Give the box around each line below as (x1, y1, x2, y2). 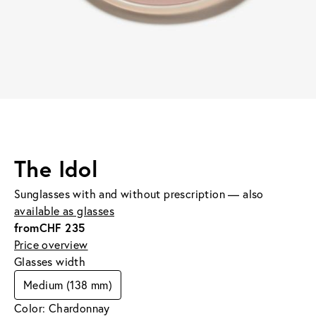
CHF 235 (39, 219, 85, 235)
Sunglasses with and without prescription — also (14, 186, 264, 201)
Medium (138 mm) (23, 277, 112, 292)
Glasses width (14, 254, 86, 269)
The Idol (14, 153, 99, 183)
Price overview (14, 237, 88, 252)
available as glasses (14, 203, 115, 218)
